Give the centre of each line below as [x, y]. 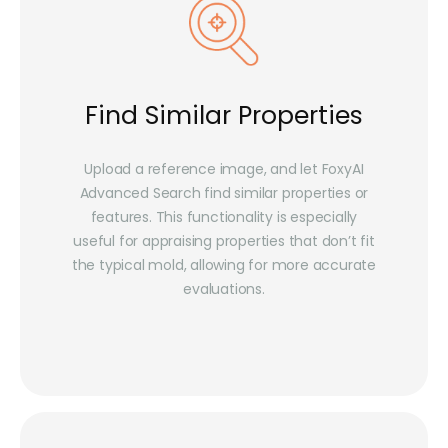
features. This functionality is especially [224, 217]
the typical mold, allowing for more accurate [224, 265]
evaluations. [224, 289]
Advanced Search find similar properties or [224, 193]
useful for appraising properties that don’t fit [224, 241]
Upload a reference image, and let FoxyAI [224, 169]
